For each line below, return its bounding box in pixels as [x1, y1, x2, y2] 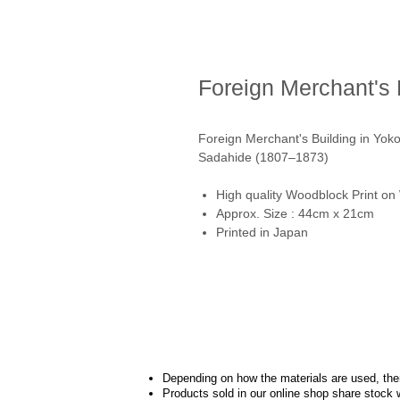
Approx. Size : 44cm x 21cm [216, 206, 374, 221]
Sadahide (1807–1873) [198, 150, 329, 164]
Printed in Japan [216, 225, 308, 239]
